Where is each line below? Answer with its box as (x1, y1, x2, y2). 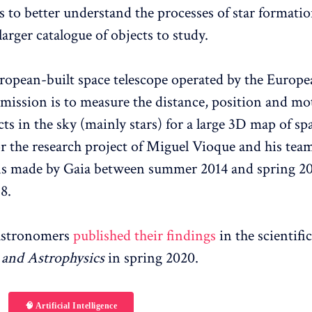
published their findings (73, 225, 216, 246)
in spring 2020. (108, 247, 198, 268)
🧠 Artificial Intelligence (24, 300, 117, 311)
